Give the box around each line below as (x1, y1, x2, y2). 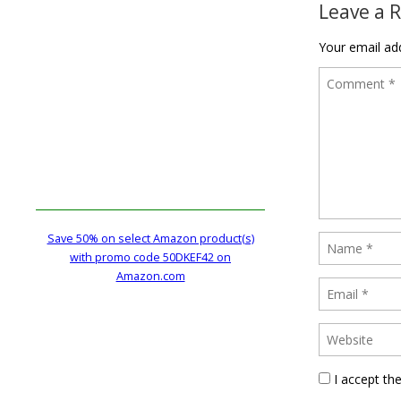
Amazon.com (115, 268, 185, 284)
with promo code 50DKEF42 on (70, 249, 231, 265)
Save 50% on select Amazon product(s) (47, 230, 254, 246)
